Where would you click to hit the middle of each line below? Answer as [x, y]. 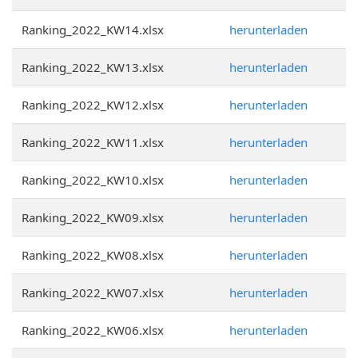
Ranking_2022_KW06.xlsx [93, 330]
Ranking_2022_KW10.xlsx [93, 180]
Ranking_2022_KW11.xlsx [93, 142]
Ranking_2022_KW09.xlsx [93, 217]
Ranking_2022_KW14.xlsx [93, 30]
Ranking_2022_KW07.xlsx [93, 292]
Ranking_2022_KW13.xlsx [93, 67]
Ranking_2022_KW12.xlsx [93, 105]
